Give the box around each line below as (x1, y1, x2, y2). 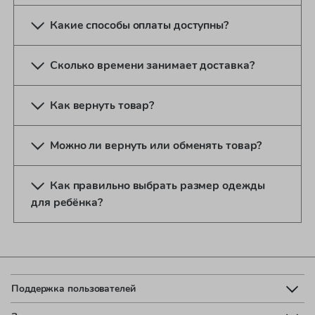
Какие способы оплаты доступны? (49, 18, 229, 34)
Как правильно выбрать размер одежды (49, 178, 265, 194)
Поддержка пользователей (11, 281, 136, 296)
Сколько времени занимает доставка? (49, 58, 255, 74)
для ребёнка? (31, 195, 103, 211)
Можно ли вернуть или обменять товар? (49, 138, 262, 154)
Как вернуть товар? (49, 98, 155, 114)
